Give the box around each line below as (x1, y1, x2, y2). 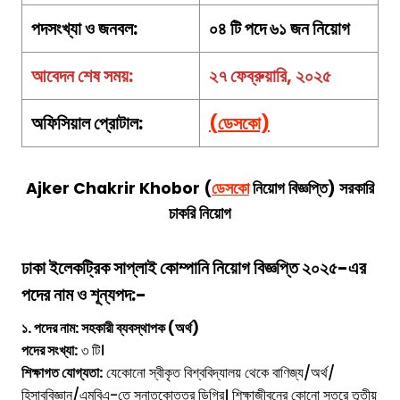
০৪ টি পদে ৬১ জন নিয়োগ (209, 16, 350, 42)
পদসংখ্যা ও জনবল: (31, 16, 137, 42)
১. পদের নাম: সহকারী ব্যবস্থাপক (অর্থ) (21, 318, 199, 339)
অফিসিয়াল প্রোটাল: (31, 111, 143, 137)
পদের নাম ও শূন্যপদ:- (21, 282, 146, 308)
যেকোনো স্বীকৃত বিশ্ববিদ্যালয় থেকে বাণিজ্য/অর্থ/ (103, 362, 335, 384)
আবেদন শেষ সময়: (31, 63, 133, 89)
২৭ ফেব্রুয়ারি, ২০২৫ (209, 63, 331, 89)
